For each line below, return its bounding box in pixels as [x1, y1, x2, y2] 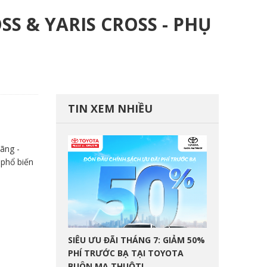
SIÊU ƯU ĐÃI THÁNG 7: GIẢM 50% [67, 234, 205, 246]
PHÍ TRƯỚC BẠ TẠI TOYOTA [67, 247, 184, 259]
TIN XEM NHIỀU [67, 101, 153, 116]
